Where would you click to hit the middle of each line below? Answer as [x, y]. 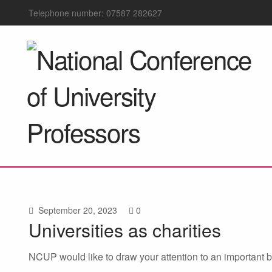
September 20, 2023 [76, 210]
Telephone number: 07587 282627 [95, 13]
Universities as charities [125, 230]
